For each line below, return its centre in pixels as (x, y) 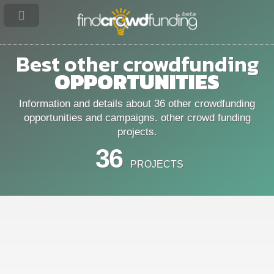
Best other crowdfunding (137, 65)
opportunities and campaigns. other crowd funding (137, 117)
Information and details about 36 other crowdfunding (137, 103)
